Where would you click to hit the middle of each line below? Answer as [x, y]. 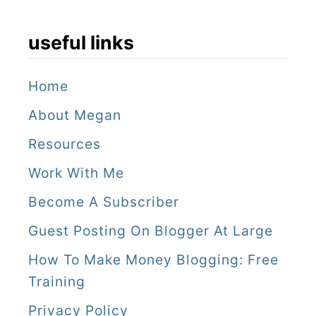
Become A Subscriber [104, 202]
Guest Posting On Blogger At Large [151, 231]
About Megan [75, 115]
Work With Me [76, 173]
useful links [81, 43]
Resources [65, 144]
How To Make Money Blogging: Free [153, 260]
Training [57, 282]
